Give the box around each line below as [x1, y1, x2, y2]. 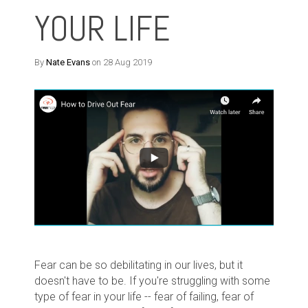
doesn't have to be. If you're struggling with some [34, 274, 270, 287]
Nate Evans [46, 56, 90, 67]
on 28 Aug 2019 [90, 56, 152, 67]
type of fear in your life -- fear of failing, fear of [34, 289, 254, 303]
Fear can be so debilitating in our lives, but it [34, 258, 243, 272]
